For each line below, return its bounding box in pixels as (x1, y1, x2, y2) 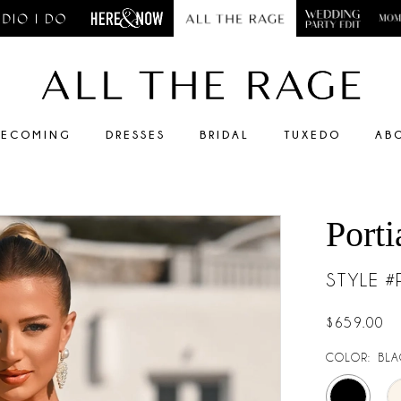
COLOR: (326, 351, 371, 364)
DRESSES (106, 128, 166, 141)
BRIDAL (200, 128, 250, 141)
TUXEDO (284, 128, 341, 141)
